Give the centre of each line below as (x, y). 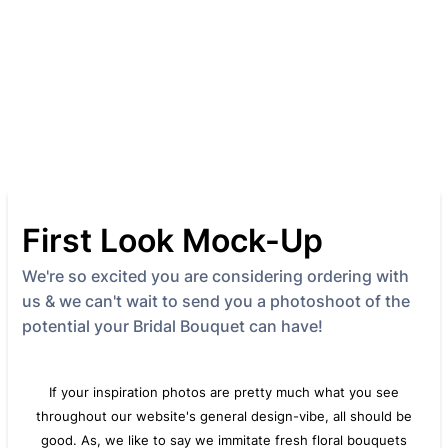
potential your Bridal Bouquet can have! (172, 326)
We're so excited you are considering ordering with (215, 276)
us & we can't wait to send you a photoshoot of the (216, 301)
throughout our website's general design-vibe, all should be (224, 416)
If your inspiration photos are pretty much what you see (224, 392)
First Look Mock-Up (172, 240)
